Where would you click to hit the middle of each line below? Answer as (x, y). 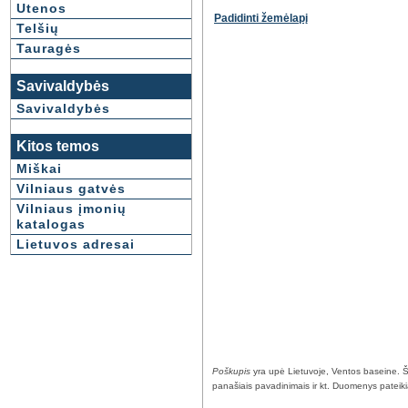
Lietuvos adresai (76, 244)
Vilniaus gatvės (71, 189)
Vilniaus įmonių (71, 209)
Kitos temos (58, 146)
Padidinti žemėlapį (261, 18)
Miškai (39, 168)
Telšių (38, 28)
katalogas (51, 224)
